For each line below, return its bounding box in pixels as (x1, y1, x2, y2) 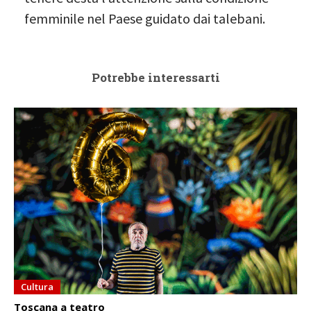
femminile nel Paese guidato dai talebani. (24, 9, 265, 27)
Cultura (21, 280, 53, 293)
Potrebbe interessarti (91, 69, 220, 85)
